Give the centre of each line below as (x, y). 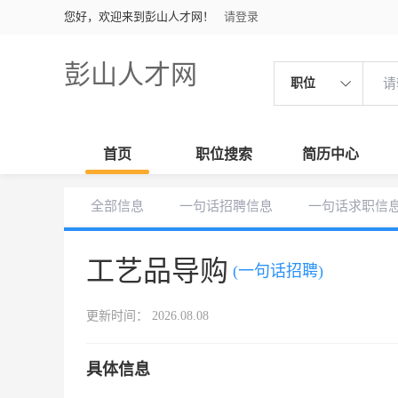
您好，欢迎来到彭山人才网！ (139, 16)
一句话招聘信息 (226, 206)
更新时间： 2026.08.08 (147, 316)
